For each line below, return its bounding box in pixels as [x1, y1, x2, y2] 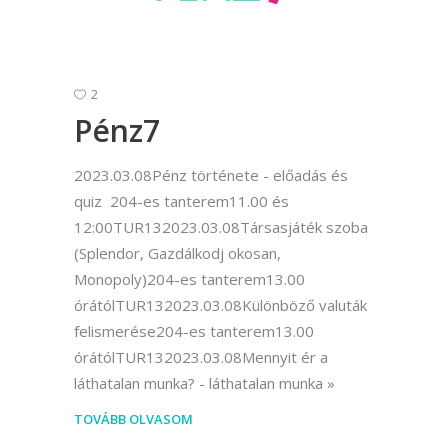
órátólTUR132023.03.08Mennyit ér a [74, 346, 328, 367]
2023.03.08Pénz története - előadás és [74, 164, 348, 185]
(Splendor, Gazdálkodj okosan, [74, 242, 281, 263]
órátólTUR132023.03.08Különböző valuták [74, 294, 367, 315]
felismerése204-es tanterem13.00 [74, 320, 314, 341]
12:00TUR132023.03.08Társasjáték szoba [74, 216, 368, 237]
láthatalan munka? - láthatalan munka [74, 372, 323, 393]
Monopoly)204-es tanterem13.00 [74, 268, 305, 289]
